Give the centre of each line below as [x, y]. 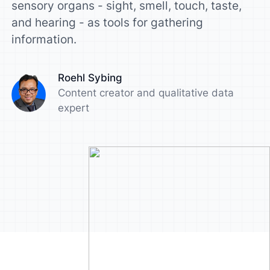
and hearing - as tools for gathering [108, 22]
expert [73, 108]
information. [44, 39]
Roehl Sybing [90, 77]
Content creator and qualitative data [146, 93]
